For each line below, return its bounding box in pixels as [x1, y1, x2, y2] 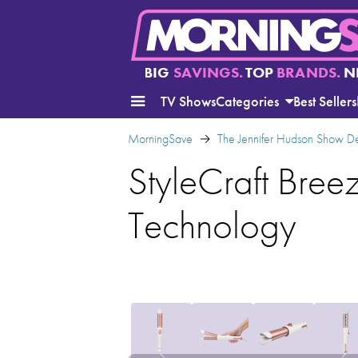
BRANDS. [276, 63, 340, 83]
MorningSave [128, 130, 193, 147]
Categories [216, 92, 282, 110]
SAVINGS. [173, 63, 243, 83]
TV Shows [161, 92, 216, 110]
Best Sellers [293, 92, 356, 110]
